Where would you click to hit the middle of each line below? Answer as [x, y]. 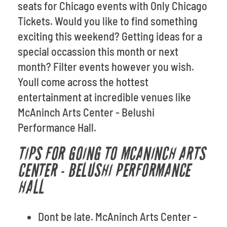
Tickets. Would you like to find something [108, 21]
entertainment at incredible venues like [104, 97]
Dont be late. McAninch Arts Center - [118, 216]
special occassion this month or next [98, 51]
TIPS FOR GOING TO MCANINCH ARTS [111, 154]
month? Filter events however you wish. [106, 66]
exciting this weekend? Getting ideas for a [110, 36]
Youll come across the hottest [83, 82]
